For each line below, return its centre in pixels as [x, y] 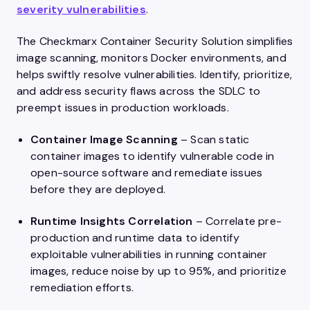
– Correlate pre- [237, 221]
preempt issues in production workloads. [123, 108]
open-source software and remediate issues [147, 173]
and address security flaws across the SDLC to [139, 91]
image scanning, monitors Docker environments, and [152, 58]
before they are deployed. [98, 189]
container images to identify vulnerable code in [153, 156]
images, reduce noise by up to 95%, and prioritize [158, 271]
